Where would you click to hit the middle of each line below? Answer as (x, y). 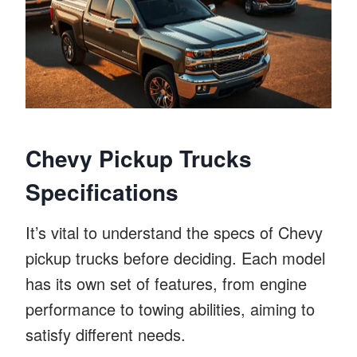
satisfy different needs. (106, 334)
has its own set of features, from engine (166, 283)
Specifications (102, 191)
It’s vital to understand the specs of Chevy (174, 232)
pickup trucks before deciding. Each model (175, 257)
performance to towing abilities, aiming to (170, 308)
